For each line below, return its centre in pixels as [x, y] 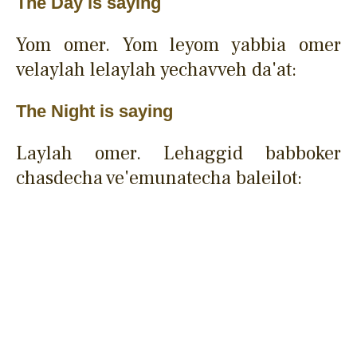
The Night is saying [94, 111]
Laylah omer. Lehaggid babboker [178, 153]
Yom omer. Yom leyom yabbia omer [178, 45]
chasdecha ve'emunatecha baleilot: [159, 178]
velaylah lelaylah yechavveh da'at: [156, 69]
